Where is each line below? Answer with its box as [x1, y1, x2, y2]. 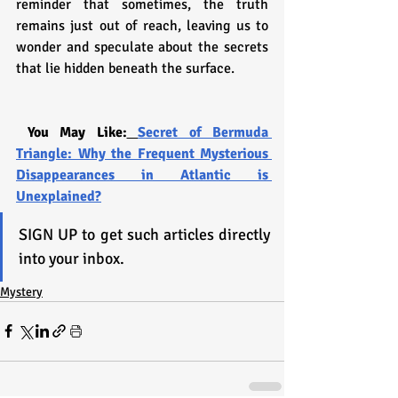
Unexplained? [16, 187, 101, 205]
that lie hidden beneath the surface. [16, 59, 235, 77]
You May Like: [27, 123, 127, 141]
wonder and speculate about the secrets [16, 37, 268, 56]
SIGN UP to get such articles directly [19, 224, 270, 244]
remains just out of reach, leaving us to [16, 16, 268, 35]
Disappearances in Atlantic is [16, 165, 268, 184]
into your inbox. [19, 248, 124, 268]
